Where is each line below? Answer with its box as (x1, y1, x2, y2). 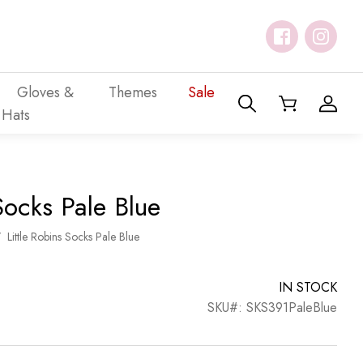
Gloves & (16, 81, 74, 103)
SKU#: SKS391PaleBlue (207, 298, 337, 317)
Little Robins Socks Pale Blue (7, 228, 140, 245)
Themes (108, 81, 157, 103)
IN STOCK (278, 278, 337, 297)
